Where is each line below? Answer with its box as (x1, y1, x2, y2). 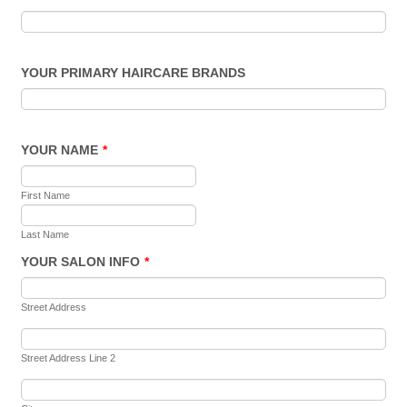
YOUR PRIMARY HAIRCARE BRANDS (21, 65, 246, 80)
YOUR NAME (21, 143, 99, 157)
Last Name (21, 229, 70, 240)
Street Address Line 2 (21, 352, 116, 363)
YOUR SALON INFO (21, 254, 141, 269)
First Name (21, 190, 71, 201)
